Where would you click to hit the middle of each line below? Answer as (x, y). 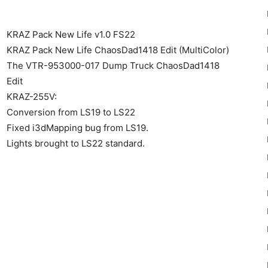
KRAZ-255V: (32, 97)
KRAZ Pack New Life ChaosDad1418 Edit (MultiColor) (118, 50)
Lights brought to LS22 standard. (76, 143)
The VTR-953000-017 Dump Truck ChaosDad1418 (113, 66)
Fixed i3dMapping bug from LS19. (77, 128)
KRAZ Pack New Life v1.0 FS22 (71, 34)
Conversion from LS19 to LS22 (71, 112)
